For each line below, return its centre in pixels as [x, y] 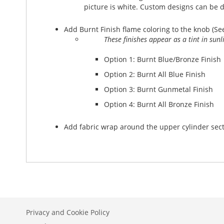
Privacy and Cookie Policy [68, 212]
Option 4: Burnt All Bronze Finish [159, 104]
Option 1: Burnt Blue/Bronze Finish [162, 59]
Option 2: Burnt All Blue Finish [155, 74]
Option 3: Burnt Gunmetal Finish [158, 89]
